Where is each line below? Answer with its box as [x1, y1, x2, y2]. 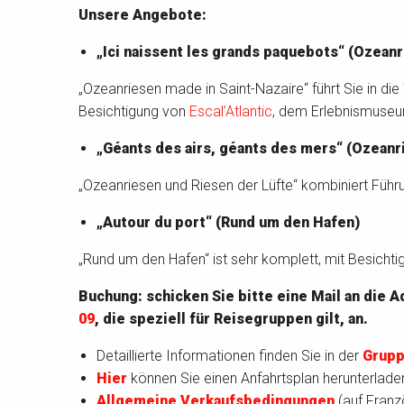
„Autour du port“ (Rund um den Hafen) [96, 214, 360, 232]
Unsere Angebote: [78, 6, 207, 24]
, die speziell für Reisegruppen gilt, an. [95, 310, 368, 328]
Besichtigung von [78, 103, 189, 121]
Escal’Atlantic [189, 103, 272, 121]
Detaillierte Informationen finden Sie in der [96, 347, 363, 365]
